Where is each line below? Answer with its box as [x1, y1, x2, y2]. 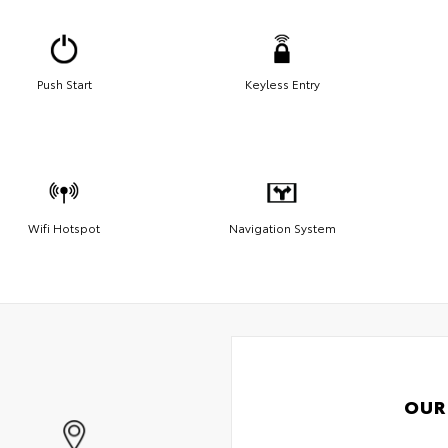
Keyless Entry [244, 74, 320, 92]
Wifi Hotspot [28, 218, 100, 236]
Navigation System [228, 218, 336, 236]
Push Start [36, 74, 92, 92]
